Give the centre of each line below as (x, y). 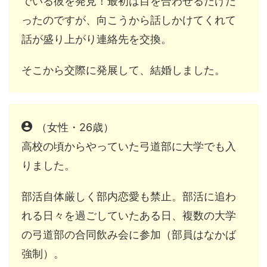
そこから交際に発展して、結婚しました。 (123, 70)
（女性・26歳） (75, 127)
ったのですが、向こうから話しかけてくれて (129, 20)
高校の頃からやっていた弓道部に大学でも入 (129, 146)
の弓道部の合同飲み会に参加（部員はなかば (129, 234)
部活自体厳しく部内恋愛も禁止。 (102, 196)
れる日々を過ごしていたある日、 (102, 215)
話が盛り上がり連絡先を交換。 (97, 39)
